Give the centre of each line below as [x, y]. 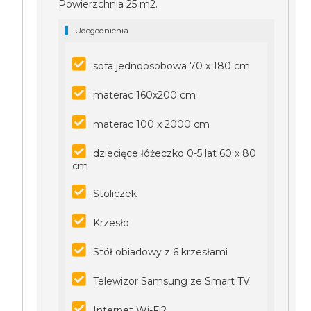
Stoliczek [115, 194]
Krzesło [111, 223]
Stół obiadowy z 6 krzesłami [161, 252]
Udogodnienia [102, 31]
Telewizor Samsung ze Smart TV [172, 281]
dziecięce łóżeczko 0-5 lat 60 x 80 [175, 153]
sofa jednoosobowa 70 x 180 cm [172, 66]
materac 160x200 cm [145, 95]
